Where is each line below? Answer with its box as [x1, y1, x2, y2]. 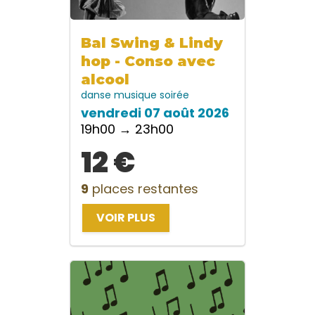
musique [114, 88, 160, 103]
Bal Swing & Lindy [81, 34, 223, 52]
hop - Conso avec [81, 53, 215, 70]
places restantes [89, 180, 198, 198]
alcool [81, 71, 129, 89]
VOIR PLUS [96, 210, 155, 226]
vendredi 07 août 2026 [81, 104, 229, 122]
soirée [160, 88, 189, 103]
